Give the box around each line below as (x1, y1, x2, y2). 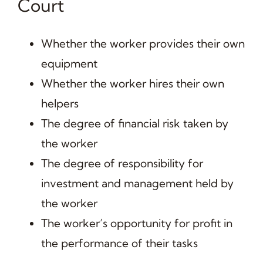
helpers (41, 96, 79, 110)
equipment (41, 56, 97, 70)
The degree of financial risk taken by (41, 116, 228, 130)
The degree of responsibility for (41, 156, 203, 170)
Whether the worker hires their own (41, 76, 224, 90)
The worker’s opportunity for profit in (41, 215, 232, 230)
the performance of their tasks (41, 235, 198, 250)
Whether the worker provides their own (41, 36, 245, 50)
